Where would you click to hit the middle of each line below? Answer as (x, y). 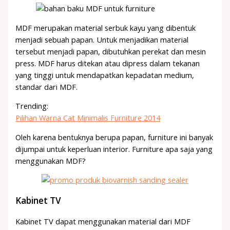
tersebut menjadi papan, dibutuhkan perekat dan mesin (111, 51)
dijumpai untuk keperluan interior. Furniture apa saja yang (114, 149)
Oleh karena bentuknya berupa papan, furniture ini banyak (114, 137)
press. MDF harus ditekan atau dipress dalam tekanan (108, 63)
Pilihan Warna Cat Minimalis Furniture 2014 (88, 118)
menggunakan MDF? (51, 160)
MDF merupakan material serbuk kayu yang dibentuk (106, 27)
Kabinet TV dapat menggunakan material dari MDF (103, 221)
